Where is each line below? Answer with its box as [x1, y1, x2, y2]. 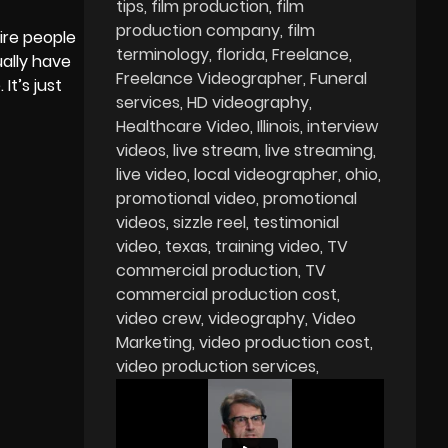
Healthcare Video [116, 114, 251, 138]
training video [215, 234, 321, 258]
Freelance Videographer [116, 66, 304, 90]
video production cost [199, 330, 371, 354]
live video [116, 162, 188, 186]
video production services [116, 354, 317, 378]
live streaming [265, 138, 374, 162]
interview [307, 114, 379, 138]
